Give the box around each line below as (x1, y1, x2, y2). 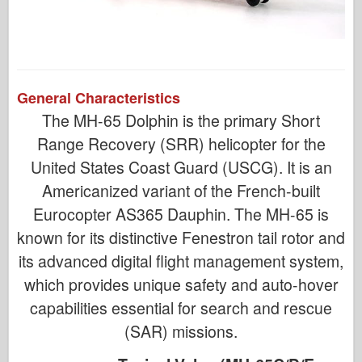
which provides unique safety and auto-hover (23, 272, 339, 296)
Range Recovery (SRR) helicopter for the (36, 132, 326, 155)
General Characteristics (17, 86, 180, 108)
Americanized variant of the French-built (42, 179, 320, 202)
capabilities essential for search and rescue (30, 296, 332, 319)
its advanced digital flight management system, (19, 249, 343, 272)
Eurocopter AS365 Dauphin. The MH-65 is (33, 202, 329, 225)
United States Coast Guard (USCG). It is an (30, 155, 332, 179)
